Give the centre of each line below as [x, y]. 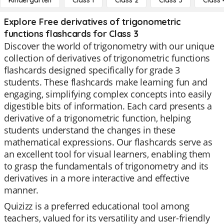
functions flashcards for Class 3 [71, 34]
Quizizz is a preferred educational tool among [97, 206]
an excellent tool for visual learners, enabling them [107, 154]
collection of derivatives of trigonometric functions [107, 58]
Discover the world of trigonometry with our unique [109, 46]
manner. [21, 190]
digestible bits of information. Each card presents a [108, 106]
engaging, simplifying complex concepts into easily [108, 94]
